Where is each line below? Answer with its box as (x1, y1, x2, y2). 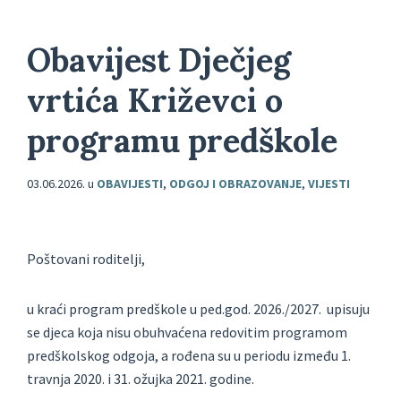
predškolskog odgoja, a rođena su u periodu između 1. (27, 346, 351, 365)
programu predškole (27, 120, 337, 162)
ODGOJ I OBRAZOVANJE (169, 175, 302, 192)
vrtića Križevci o (27, 80, 283, 122)
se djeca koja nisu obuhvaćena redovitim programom (27, 323, 347, 342)
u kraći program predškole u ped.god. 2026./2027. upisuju (27, 300, 370, 319)
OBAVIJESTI (97, 175, 163, 192)
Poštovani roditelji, (27, 250, 145, 269)
